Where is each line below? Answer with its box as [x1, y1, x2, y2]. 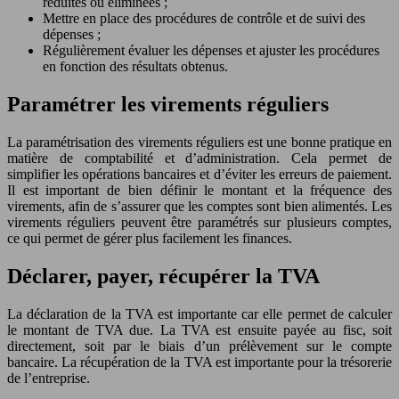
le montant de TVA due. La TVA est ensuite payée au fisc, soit [7, 322, 392, 338]
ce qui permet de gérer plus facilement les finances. [7, 230, 292, 246]
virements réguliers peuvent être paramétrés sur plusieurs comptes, [7, 214, 392, 230]
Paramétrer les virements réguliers [7, 93, 329, 117]
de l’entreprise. [7, 370, 90, 386]
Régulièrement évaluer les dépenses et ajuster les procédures [43, 43, 379, 59]
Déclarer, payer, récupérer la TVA [7, 264, 320, 288]
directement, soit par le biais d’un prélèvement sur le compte [7, 338, 392, 354]
